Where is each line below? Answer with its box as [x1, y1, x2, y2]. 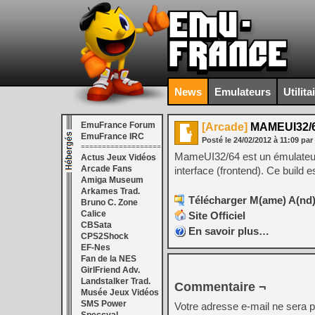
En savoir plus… [188, 225, 269, 237]
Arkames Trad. [81, 186, 140, 196]
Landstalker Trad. [81, 276, 150, 286]
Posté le [202, 136, 233, 144]
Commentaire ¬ [174, 280, 266, 294]
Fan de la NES [81, 254, 136, 264]
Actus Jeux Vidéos [81, 153, 156, 162]
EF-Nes [81, 243, 110, 252]
